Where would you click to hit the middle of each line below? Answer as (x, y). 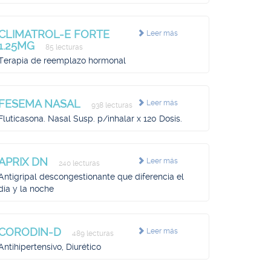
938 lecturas (111, 105)
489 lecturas (92, 233)
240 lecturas (78, 163)
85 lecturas (63, 47)
